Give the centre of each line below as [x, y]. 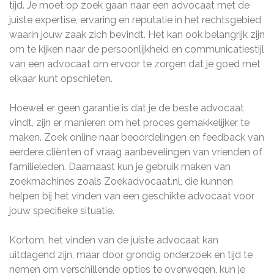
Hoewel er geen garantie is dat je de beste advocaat [127, 108]
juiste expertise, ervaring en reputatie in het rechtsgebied [135, 20]
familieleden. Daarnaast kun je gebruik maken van [120, 167]
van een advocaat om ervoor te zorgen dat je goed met [135, 64]
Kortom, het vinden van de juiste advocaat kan [114, 240]
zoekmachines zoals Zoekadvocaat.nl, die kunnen [121, 181]
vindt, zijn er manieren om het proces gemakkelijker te [129, 123]
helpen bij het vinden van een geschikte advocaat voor [132, 196]
